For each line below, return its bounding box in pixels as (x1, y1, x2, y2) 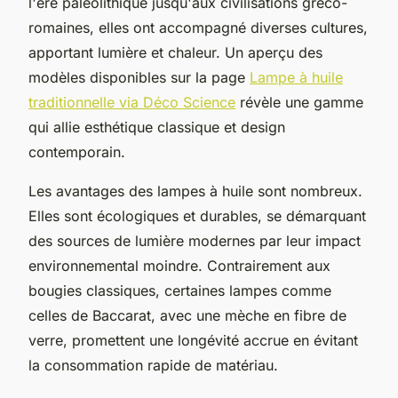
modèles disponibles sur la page (28, 68, 250, 86)
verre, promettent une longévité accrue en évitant (28, 330, 358, 349)
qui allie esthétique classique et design (28, 117, 285, 136)
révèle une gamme (235, 92, 363, 111)
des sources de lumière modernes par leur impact (28, 231, 361, 250)
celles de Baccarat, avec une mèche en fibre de (28, 306, 346, 324)
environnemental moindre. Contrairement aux (28, 256, 330, 275)
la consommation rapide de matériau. (28, 355, 278, 374)
